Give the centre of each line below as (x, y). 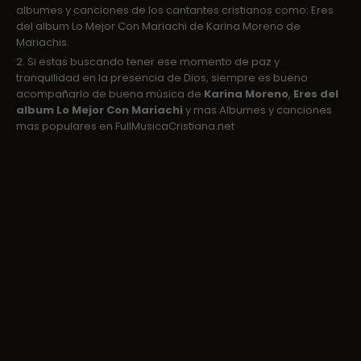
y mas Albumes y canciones (257, 110)
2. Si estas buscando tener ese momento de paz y (148, 62)
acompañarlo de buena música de (110, 94)
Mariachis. (43, 43)
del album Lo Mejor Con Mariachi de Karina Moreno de (158, 27)
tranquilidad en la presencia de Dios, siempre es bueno (162, 78)
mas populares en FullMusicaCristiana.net (125, 127)
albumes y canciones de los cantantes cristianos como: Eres (175, 10)
